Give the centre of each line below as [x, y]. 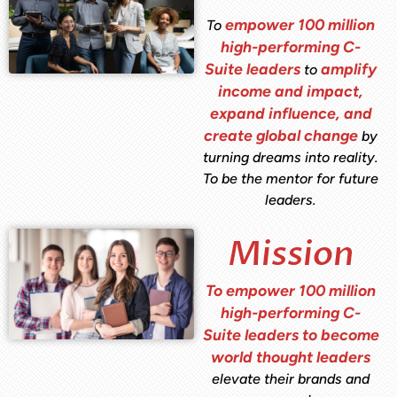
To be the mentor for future [291, 178]
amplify [349, 68]
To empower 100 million [291, 290]
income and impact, [291, 90]
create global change [281, 135]
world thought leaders [291, 356]
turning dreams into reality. [291, 157]
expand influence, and [291, 113]
